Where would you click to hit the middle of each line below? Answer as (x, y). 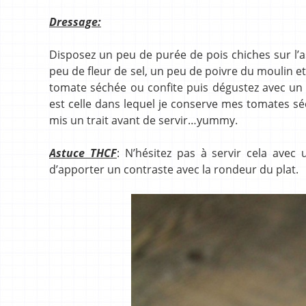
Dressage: (75, 22)
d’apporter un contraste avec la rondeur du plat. (174, 169)
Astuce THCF (83, 153)
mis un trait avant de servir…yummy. (143, 120)
